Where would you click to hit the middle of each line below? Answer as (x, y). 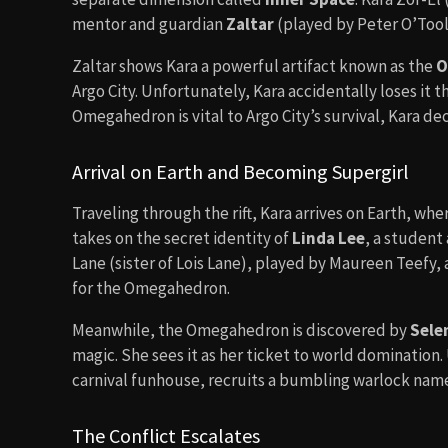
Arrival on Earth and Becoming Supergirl (240, 171)
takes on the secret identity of (182, 238)
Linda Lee (328, 238)
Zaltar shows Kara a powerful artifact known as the (254, 66)
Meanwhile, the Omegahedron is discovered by (241, 330)
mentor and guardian (149, 24)
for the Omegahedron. (151, 288)
